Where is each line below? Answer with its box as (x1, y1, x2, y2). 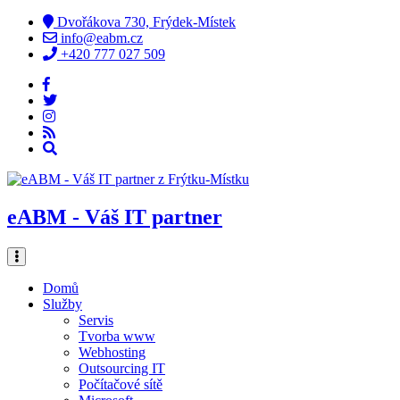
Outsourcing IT (79, 360, 165, 376)
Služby (43, 296, 82, 312)
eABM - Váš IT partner (7, 204, 222, 229)
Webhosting (79, 344, 146, 360)
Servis (79, 312, 113, 328)
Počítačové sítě (79, 376, 162, 392)
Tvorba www (79, 328, 155, 344)
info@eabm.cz (57, 30, 143, 46)
